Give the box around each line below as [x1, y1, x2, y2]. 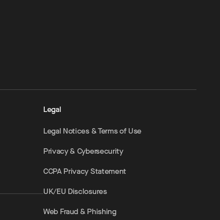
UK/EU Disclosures [43, 186, 107, 196]
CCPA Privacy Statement [43, 166, 126, 176]
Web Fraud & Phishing [43, 206, 116, 217]
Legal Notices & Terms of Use [43, 126, 142, 136]
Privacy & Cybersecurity [43, 146, 123, 156]
